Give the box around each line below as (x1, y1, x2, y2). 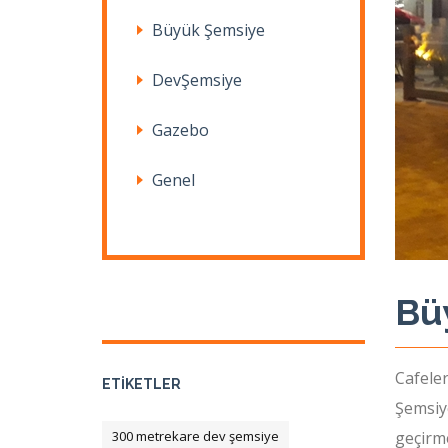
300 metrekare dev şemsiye (112, 427, 279, 445)
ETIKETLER (102, 376, 181, 392)
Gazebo (152, 119, 209, 141)
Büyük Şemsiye (152, 19, 265, 41)
